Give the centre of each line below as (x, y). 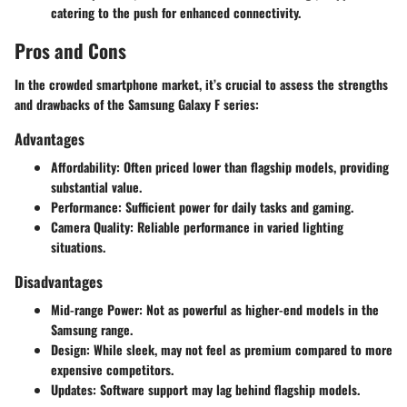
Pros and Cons (70, 50)
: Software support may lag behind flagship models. (226, 390)
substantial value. (96, 187)
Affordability (84, 167)
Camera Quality (90, 227)
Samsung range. (92, 330)
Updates (72, 390)
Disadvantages (59, 282)
